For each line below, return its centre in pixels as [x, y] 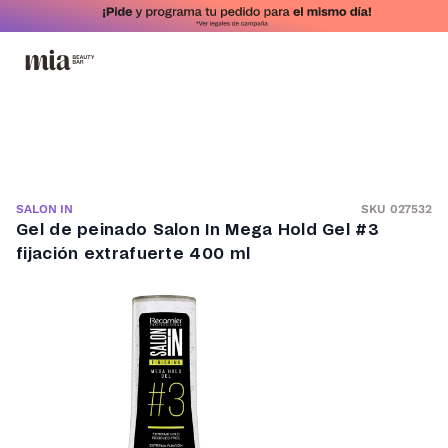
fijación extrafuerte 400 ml [133, 254]
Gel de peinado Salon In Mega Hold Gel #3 [197, 230]
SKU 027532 [396, 208]
